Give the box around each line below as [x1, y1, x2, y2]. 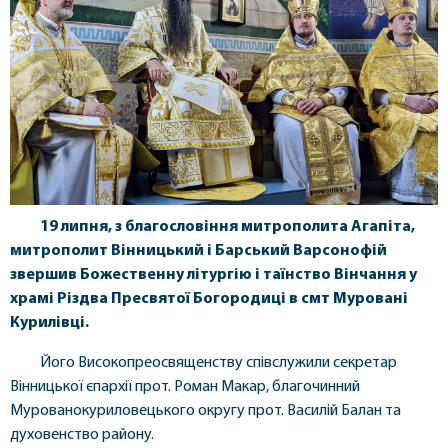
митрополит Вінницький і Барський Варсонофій [10, 242, 387, 259]
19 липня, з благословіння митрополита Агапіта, [40, 218, 415, 235]
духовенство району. [10, 426, 154, 443]
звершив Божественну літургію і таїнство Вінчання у [10, 266, 417, 283]
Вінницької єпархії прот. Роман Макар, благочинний [10, 378, 360, 395]
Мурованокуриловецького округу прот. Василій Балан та [10, 402, 401, 419]
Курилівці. [10, 314, 89, 331]
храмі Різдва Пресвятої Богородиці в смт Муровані [10, 290, 408, 307]
